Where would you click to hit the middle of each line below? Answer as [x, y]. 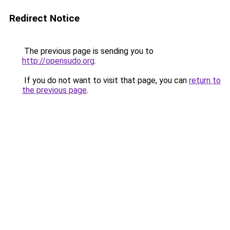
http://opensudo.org [58, 61]
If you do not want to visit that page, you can [106, 80]
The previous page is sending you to [88, 51]
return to [205, 80]
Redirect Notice [44, 18]
